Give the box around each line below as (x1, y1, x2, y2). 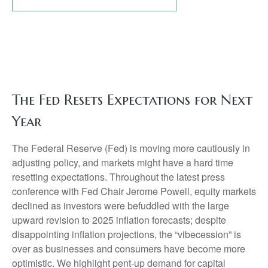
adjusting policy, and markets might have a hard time (12, 156, 233, 169)
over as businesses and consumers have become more (12, 242, 245, 255)
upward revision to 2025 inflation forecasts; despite (12, 213, 226, 227)
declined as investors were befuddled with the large (12, 199, 229, 212)
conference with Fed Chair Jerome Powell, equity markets (12, 184, 256, 198)
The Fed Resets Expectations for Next (12, 91, 252, 109)
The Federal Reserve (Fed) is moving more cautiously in (12, 141, 250, 155)
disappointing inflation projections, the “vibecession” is (12, 227, 241, 241)
